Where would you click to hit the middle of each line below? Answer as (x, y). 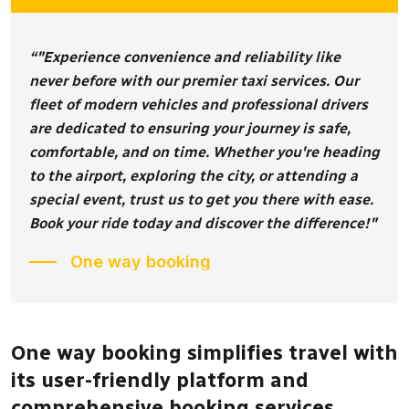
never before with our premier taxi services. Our (194, 80)
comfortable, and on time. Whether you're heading (204, 152)
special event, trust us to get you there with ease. (201, 199)
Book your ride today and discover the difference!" (203, 223)
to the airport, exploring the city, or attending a (194, 175)
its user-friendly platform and (160, 381)
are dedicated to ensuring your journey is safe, (190, 128)
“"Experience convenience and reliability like (185, 57)
